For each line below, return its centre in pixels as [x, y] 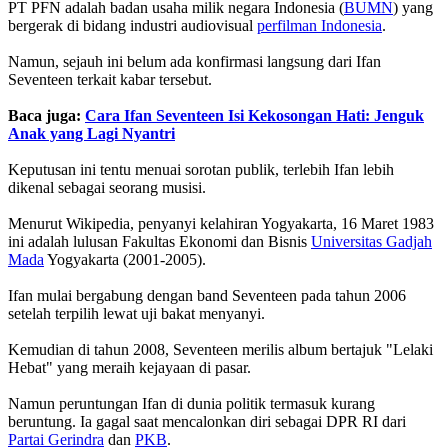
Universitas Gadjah [371, 241]
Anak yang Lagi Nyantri [91, 133]
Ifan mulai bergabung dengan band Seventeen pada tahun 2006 [207, 295]
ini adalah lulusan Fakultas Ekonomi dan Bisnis [159, 241]
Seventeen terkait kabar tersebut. [110, 79]
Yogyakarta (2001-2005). [125, 259]
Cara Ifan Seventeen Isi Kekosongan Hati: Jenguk [254, 115]
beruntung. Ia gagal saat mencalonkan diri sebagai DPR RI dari [207, 421]
